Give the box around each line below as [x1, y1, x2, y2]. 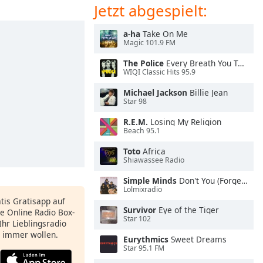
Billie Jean [187, 87, 228, 98]
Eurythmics [123, 234, 168, 245]
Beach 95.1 [123, 126, 160, 136]
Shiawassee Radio [123, 155, 184, 166]
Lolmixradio [123, 184, 162, 195]
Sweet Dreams [168, 234, 227, 245]
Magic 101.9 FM [123, 38, 176, 48]
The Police [123, 58, 164, 69]
